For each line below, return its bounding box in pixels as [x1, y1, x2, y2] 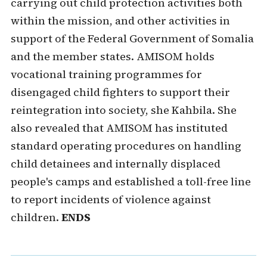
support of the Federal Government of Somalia [10, 31, 254, 46]
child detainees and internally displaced [10, 156, 221, 171]
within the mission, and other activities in [10, 13, 230, 28]
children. [10, 210, 61, 225]
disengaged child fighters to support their [10, 85, 230, 100]
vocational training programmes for [10, 67, 202, 82]
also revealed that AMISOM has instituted [10, 120, 228, 135]
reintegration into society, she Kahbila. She [10, 103, 237, 117]
